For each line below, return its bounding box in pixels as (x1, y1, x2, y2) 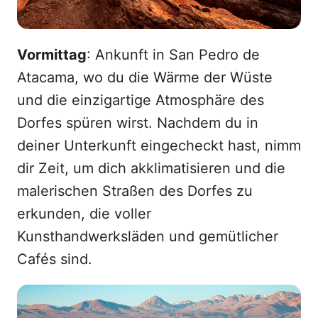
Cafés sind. (17, 251, 92, 268)
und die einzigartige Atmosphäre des (17, 92, 264, 109)
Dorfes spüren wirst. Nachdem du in (17, 114, 258, 132)
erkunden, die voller (17, 205, 151, 223)
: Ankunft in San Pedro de (87, 46, 260, 64)
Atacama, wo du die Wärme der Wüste (17, 69, 273, 87)
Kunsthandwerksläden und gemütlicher (17, 228, 278, 246)
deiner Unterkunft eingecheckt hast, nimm (17, 137, 301, 155)
